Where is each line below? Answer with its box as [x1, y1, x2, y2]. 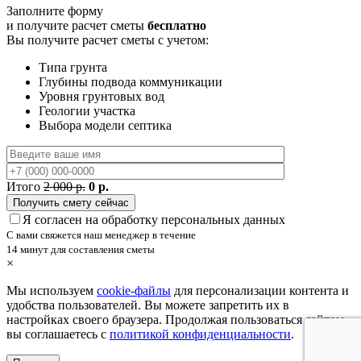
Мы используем [6, 284, 97, 298]
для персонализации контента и [171, 284, 349, 298]
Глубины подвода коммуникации [39, 75, 222, 89]
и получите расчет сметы [6, 19, 147, 33]
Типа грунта [39, 60, 107, 75]
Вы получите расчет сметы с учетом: [6, 33, 209, 48]
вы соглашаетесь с [6, 327, 110, 342]
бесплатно [147, 19, 206, 33]
